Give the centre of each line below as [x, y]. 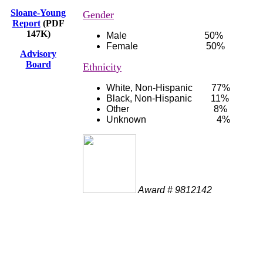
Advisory [38, 54]
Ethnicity [102, 67]
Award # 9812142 [174, 190]
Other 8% [167, 109]
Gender [98, 15]
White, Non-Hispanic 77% [168, 88]
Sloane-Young [38, 13]
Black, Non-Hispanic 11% [168, 98]
